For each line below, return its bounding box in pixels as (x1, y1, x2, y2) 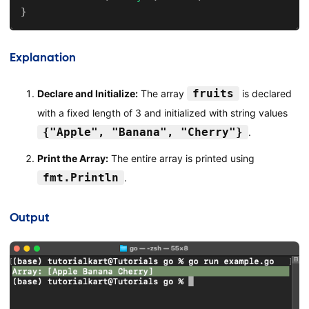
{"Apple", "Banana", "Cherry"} (42, 125, 243, 139)
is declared (239, 87, 292, 99)
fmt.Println (42, 170, 119, 184)
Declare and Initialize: (37, 87, 138, 99)
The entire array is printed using (108, 152, 255, 164)
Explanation (9, 50, 76, 64)
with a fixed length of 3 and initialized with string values (37, 106, 288, 119)
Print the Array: (37, 152, 108, 164)
